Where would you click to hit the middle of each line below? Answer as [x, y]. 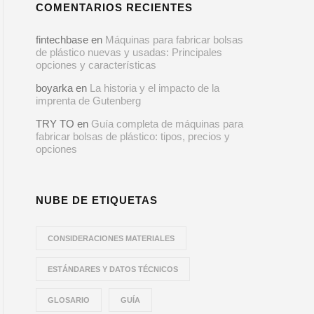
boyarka [55, 88]
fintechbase [62, 40]
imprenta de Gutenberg [89, 101]
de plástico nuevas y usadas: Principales [129, 52]
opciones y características [96, 65]
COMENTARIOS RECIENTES [115, 7]
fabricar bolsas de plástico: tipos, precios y [133, 136]
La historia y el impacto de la [155, 88]
